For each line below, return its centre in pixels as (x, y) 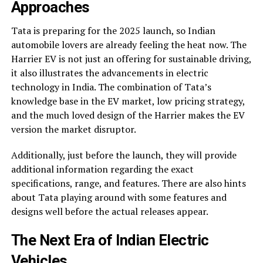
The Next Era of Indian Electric (110, 240)
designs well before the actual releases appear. (109, 212)
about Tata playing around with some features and (119, 198)
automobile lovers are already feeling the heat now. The (129, 45)
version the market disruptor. (73, 129)
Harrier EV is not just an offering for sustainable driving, (131, 59)
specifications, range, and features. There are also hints (128, 183)
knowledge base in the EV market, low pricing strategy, (128, 101)
